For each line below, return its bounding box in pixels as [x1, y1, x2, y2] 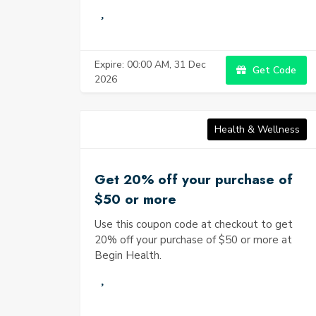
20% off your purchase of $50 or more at [95, 233, 292, 247]
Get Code [250, 63, 296, 77]
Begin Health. [95, 248, 162, 262]
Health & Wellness [214, 123, 300, 136]
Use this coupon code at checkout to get [95, 217, 293, 231]
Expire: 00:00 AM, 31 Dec [95, 57, 206, 71]
